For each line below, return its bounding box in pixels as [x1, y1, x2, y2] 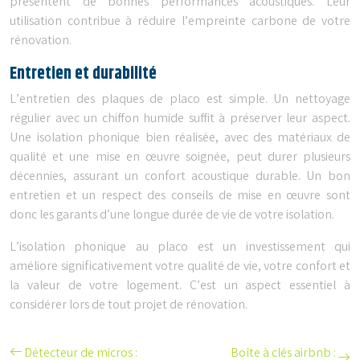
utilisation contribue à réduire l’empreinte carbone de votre [10, 12, 350, 31]
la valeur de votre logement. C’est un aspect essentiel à [10, 276, 350, 296]
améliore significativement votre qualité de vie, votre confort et [10, 257, 350, 276]
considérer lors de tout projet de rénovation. [10, 296, 247, 315]
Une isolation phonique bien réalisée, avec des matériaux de [10, 129, 350, 148]
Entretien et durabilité [10, 60, 157, 87]
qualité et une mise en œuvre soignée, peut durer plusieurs [10, 148, 350, 167]
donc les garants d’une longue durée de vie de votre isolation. [10, 206, 334, 225]
